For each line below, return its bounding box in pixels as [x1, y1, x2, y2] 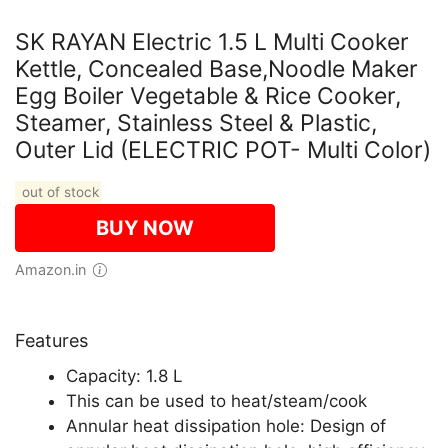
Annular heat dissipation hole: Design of [66, 416, 386, 436]
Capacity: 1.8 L [66, 366, 183, 386]
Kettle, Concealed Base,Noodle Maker [15, 55, 418, 83]
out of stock [17, 184, 99, 200]
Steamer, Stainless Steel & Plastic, [15, 109, 377, 137]
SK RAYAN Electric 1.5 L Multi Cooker [15, 28, 409, 56]
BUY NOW [96, 216, 194, 240]
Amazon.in [25, 261, 86, 278]
